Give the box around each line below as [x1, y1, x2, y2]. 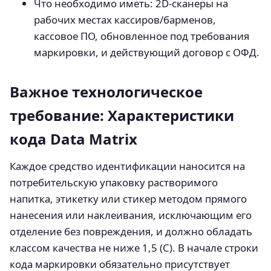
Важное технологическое [10, 81, 203, 102]
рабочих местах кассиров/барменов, [34, 12, 216, 27]
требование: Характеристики [10, 105, 234, 125]
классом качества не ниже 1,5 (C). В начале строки [10, 240, 258, 255]
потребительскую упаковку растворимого [10, 175, 218, 189]
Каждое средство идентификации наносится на [10, 158, 245, 173]
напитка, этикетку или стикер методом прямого [10, 191, 247, 206]
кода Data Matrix [10, 128, 137, 149]
